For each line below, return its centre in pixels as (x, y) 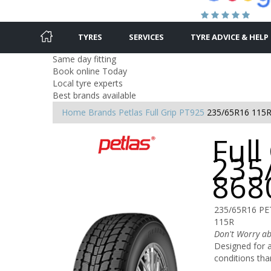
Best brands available (94, 95)
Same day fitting (84, 59)
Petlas (131, 112)
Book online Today (90, 71)
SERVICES (146, 37)
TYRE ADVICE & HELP (230, 37)
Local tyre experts (88, 83)
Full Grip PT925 (175, 112)
